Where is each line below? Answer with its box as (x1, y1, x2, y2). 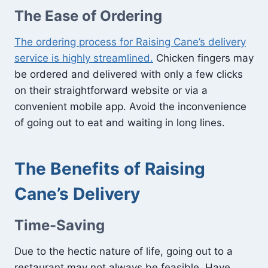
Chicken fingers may (153, 51, 254, 64)
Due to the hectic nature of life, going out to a (14, 245, 233, 257)
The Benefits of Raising (14, 158, 205, 179)
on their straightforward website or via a (14, 84, 208, 96)
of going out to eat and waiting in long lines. (14, 116, 225, 129)
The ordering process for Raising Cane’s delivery (14, 35, 246, 48)
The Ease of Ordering (14, 7, 162, 25)
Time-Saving (14, 216, 105, 234)
